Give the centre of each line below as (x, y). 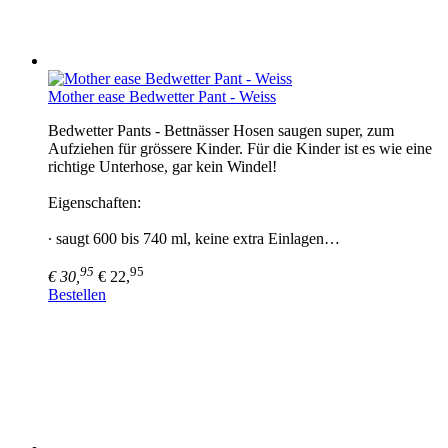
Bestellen (77, 295)
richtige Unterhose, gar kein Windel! (162, 166)
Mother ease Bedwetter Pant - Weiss (162, 96)
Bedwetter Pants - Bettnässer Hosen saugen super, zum (221, 130)
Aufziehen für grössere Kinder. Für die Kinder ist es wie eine (240, 148)
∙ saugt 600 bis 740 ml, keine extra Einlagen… (194, 238)
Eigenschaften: (94, 202)
